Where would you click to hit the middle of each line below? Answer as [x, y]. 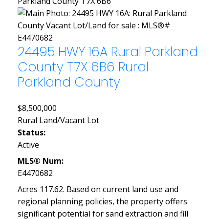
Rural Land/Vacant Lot [58, 120]
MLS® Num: [40, 161]
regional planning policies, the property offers [102, 202]
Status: [31, 133]
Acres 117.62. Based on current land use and [98, 189]
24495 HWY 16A [64, 51]
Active [28, 145]
